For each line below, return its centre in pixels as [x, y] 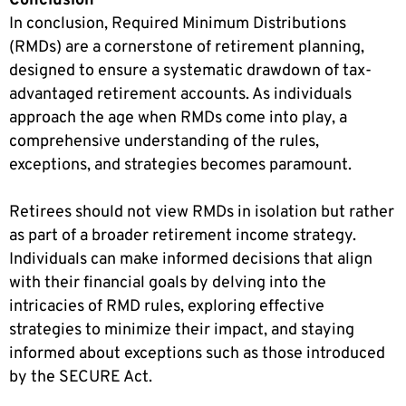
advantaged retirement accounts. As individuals [180, 94]
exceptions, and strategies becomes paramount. [180, 165]
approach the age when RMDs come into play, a [178, 118]
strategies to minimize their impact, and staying [182, 330]
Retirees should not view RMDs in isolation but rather [202, 212]
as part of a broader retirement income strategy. [183, 236]
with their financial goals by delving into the [168, 283]
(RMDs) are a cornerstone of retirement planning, [187, 47]
